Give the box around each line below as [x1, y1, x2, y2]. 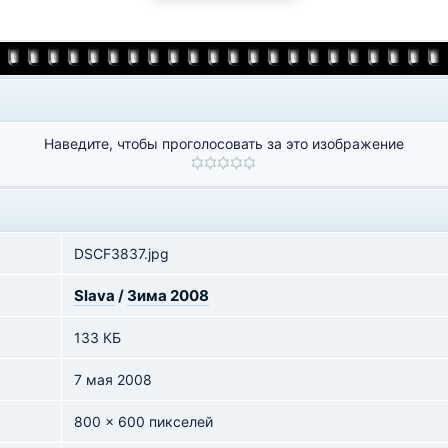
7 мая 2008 [74, 371, 152, 388]
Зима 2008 [127, 286, 209, 305]
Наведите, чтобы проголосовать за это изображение [43, 135, 404, 152]
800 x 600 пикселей [74, 413, 213, 430]
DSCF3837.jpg [74, 245, 169, 262]
